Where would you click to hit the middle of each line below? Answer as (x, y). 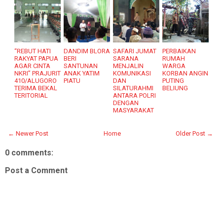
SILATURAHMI (133, 88)
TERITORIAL (31, 96)
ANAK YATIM (82, 74)
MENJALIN (129, 66)
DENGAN (126, 103)
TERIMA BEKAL (36, 88)
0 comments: (29, 153)
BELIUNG (175, 88)
